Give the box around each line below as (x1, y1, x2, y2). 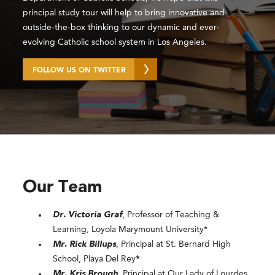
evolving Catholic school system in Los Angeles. (23, 37, 207, 47)
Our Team (23, 179, 103, 196)
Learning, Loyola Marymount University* (53, 225, 208, 234)
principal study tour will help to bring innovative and (23, 8, 225, 17)
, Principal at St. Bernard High (116, 239, 231, 249)
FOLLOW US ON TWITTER (33, 66, 126, 74)
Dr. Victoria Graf (53, 210, 123, 219)
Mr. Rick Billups (53, 239, 117, 249)
